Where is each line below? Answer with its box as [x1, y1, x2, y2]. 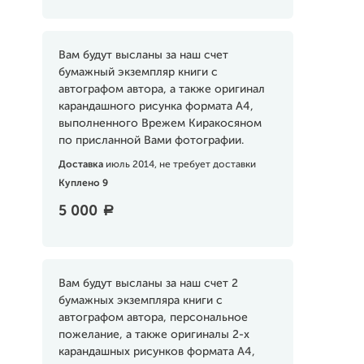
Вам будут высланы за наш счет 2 [58, 278, 238, 289]
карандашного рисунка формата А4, [58, 101, 253, 112]
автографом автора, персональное [58, 312, 248, 323]
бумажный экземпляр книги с [58, 67, 218, 78]
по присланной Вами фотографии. [58, 135, 244, 146]
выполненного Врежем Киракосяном [58, 118, 262, 129]
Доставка [58, 160, 106, 170]
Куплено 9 [58, 179, 108, 188]
